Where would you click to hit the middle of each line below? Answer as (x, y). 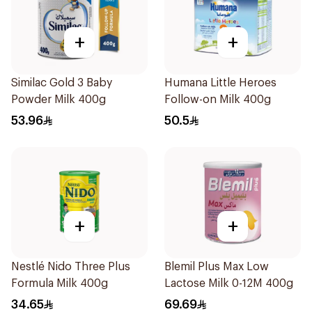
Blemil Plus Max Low (217, 267)
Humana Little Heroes (220, 83)
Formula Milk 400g (60, 283)
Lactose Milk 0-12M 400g (229, 283)
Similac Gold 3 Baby (62, 83)
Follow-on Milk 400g (218, 100)
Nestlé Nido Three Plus (71, 267)
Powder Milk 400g (58, 100)
